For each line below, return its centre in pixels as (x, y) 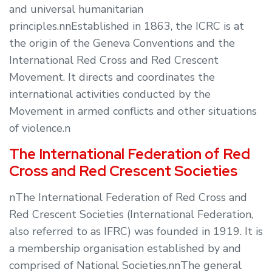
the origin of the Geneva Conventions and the (122, 43)
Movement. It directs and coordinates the (112, 77)
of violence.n (40, 128)
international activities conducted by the (110, 94)
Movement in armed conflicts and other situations (133, 111)
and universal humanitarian (76, 9)
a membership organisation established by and (125, 248)
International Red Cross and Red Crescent (114, 60)
